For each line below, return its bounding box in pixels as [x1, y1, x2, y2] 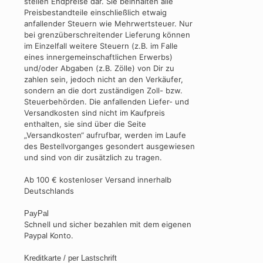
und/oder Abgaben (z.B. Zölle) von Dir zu [24, 63, 174, 73]
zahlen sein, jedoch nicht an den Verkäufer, [24, 75, 183, 85]
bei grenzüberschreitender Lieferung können [24, 30, 190, 40]
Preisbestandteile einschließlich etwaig [24, 8, 167, 18]
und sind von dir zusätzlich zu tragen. [24, 153, 162, 163]
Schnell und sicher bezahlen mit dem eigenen [24, 220, 191, 230]
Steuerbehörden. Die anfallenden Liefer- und [24, 97, 189, 107]
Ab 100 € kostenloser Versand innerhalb [24, 175, 171, 185]
